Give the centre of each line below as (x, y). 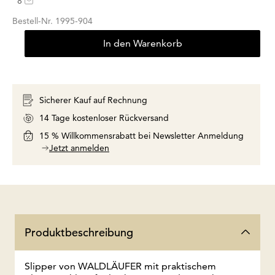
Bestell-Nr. (34, 21)
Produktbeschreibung (79, 232)
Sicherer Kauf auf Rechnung (93, 100)
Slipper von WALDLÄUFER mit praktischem (120, 266)
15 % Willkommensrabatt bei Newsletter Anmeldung (141, 135)
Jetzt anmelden (79, 148)
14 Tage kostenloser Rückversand (104, 118)
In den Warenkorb (142, 43)
